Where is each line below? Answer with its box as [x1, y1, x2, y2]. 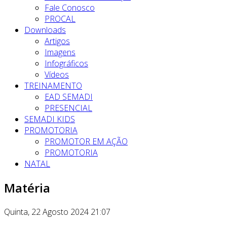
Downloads [24, 24, 66, 35]
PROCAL [45, 13, 75, 24]
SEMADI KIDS [24, 113, 75, 125]
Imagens [45, 47, 75, 58]
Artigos [45, 35, 70, 47]
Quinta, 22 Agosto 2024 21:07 [4, 206, 110, 217]
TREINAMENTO [24, 80, 82, 91]
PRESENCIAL [45, 102, 92, 113]
